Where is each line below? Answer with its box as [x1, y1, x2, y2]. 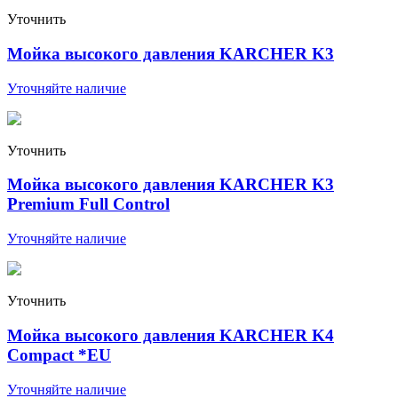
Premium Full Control [7, 195, 170, 214]
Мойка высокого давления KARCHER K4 [7, 325, 334, 345]
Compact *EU [7, 345, 111, 364]
